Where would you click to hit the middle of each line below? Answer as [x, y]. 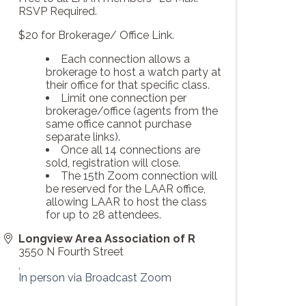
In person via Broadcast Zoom [95, 278]
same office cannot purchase [119, 124]
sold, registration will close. [113, 163]
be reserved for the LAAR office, [126, 189]
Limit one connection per [124, 98]
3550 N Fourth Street [71, 252]
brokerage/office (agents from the [132, 111]
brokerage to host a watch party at [134, 72]
